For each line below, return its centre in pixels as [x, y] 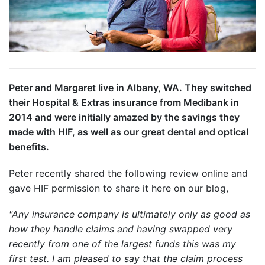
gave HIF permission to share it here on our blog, [120, 188]
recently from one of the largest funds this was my [122, 243]
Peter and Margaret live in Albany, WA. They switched [130, 88]
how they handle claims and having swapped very [121, 229]
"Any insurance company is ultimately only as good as [130, 214]
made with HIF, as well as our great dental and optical [129, 132]
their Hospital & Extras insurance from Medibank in [124, 103]
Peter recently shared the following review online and [128, 173]
